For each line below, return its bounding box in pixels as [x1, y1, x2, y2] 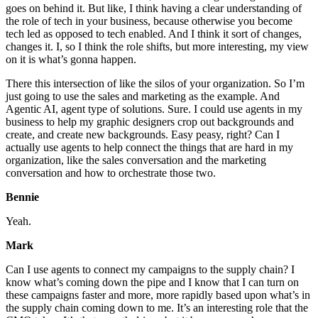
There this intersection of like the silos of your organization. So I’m [6, 77, 305, 90]
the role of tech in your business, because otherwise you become [6, 15, 292, 28]
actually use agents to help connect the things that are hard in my [6, 141, 293, 154]
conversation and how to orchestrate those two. [6, 167, 216, 180]
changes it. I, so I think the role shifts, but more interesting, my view [6, 40, 309, 53]
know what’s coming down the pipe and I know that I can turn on [6, 276, 299, 289]
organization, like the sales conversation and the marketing [6, 154, 266, 167]
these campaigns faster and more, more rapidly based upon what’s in [6, 289, 310, 302]
